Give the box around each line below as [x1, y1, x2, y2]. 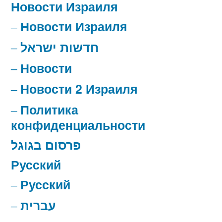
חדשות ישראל [20, 38, 99, 56]
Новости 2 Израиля [20, 80, 138, 98]
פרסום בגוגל [11, 136, 81, 154]
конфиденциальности [11, 116, 145, 134]
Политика [20, 101, 78, 119]
